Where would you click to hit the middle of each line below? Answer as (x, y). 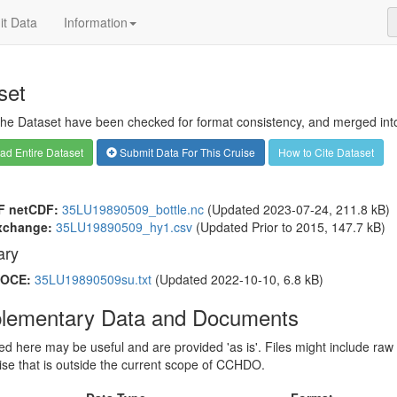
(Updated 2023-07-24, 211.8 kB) (296, 209)
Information (96, 22)
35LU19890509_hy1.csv (124, 227)
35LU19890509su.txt (93, 279)
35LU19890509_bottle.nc (132, 209)
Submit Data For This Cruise (186, 152)
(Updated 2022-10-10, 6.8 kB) (237, 279)
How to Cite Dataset (326, 152)
